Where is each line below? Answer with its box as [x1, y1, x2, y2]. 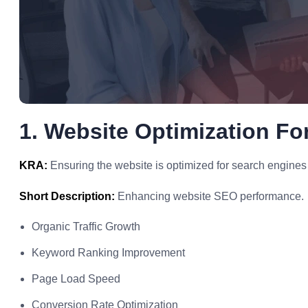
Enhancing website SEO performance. [115, 190, 304, 202]
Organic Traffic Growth [32, 221, 140, 232]
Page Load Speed [32, 273, 120, 285]
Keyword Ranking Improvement [32, 247, 185, 258]
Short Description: [19, 190, 115, 202]
